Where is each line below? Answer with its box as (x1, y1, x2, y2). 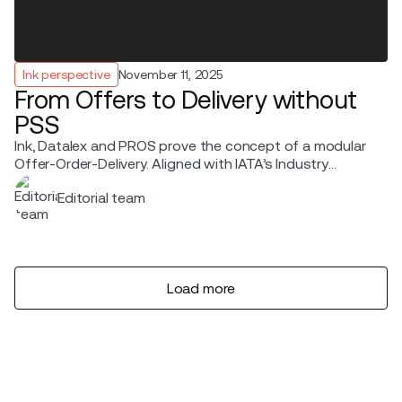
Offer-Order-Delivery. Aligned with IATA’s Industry (14, 155, 328, 173)
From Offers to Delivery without (14, 85, 357, 115)
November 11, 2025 (118, 67, 223, 83)
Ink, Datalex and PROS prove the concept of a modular (14, 137, 366, 155)
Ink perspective (22, 67, 110, 83)
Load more (166, 279, 236, 297)
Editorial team (57, 189, 145, 207)
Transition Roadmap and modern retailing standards (14, 173, 353, 191)
